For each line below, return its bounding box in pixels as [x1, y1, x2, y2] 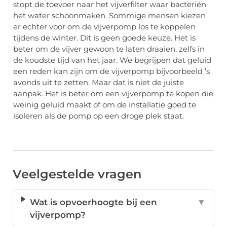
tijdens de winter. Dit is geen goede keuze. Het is [13, 32, 196, 43]
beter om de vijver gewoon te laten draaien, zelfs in [13, 44, 205, 54]
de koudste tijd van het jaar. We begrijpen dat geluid [13, 55, 211, 65]
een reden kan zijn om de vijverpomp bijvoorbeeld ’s [13, 66, 210, 76]
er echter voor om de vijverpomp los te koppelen [13, 21, 196, 31]
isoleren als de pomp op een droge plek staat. [13, 110, 184, 121]
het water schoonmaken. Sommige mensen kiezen [13, 10, 206, 20]
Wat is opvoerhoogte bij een [29, 197, 157, 208]
